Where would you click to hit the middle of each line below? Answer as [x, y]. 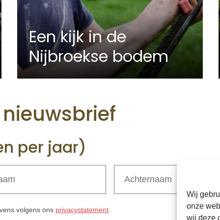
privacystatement [82, 209]
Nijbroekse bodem [98, 56]
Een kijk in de [77, 37]
